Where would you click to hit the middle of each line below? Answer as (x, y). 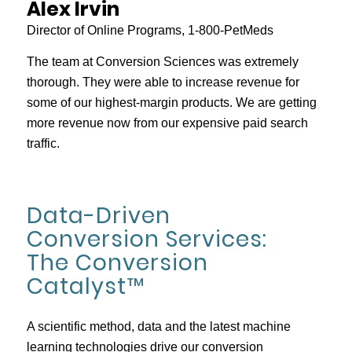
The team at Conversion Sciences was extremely (162, 62)
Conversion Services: (147, 239)
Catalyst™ (85, 286)
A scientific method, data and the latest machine (158, 327)
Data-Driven (98, 215)
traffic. (43, 144)
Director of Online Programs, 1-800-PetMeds (150, 31)
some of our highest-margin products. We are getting (171, 103)
